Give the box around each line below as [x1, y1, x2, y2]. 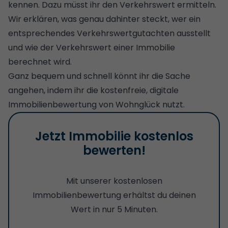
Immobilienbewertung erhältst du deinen [32, 189, 196, 201]
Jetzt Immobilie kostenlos [35, 127, 193, 145]
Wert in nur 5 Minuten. [70, 203, 158, 215]
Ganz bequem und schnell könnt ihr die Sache [8, 70, 190, 82]
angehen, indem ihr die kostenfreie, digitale [8, 84, 179, 96]
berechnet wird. [8, 55, 72, 68]
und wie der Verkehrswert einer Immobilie [8, 41, 175, 53]
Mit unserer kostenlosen [66, 175, 162, 187]
